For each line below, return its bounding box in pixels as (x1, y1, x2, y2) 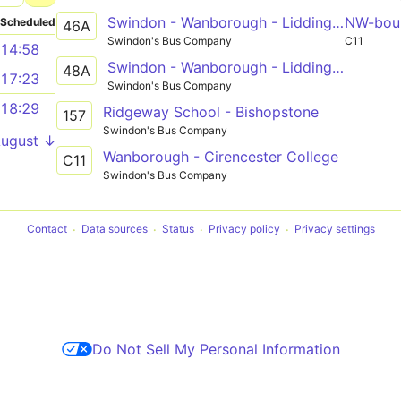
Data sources (81, 222, 148, 236)
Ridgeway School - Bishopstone (102, 102, 319, 121)
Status (161, 222, 194, 236)
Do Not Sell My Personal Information (91, 339, 340, 358)
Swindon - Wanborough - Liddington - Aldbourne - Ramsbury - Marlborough (331, 57, 344, 76)
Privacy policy (208, 222, 280, 236)
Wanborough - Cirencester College (102, 147, 338, 166)
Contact (26, 222, 67, 236)
